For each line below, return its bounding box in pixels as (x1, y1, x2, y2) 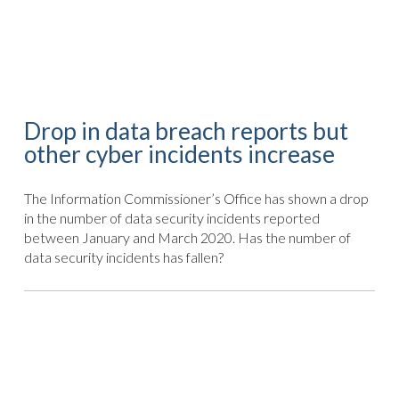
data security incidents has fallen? (23, 248, 224, 265)
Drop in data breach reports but (23, 117, 348, 146)
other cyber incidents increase (23, 140, 335, 169)
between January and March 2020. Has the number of (23, 229, 351, 246)
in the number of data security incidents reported (23, 209, 320, 226)
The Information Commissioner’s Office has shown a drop (23, 190, 369, 207)
